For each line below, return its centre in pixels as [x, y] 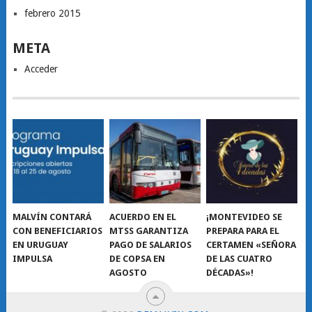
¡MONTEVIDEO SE [244, 217]
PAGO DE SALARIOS [151, 245]
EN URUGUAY [41, 245]
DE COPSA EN [138, 259]
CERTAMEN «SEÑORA [251, 245]
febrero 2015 [52, 13]
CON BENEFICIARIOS [58, 231]
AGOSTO [128, 273]
